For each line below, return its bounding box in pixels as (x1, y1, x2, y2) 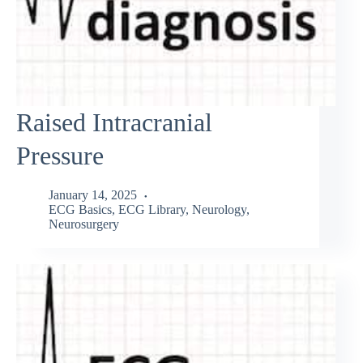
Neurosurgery (49, 217, 119, 232)
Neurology (192, 203, 246, 217)
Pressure (16, 140, 104, 170)
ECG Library (118, 203, 186, 217)
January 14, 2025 (49, 188, 137, 203)
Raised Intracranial (16, 107, 212, 137)
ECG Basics (49, 203, 112, 217)
